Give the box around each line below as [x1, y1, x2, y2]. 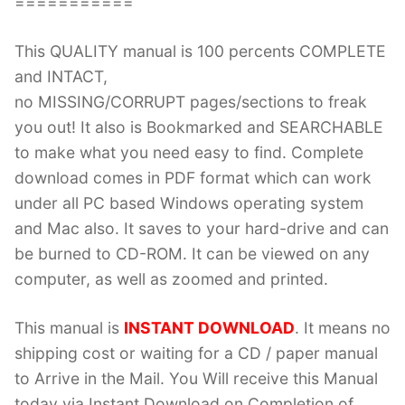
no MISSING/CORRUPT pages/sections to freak [14, 92, 367, 112]
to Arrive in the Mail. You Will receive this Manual [14, 369, 378, 389]
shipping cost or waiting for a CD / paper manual [14, 344, 378, 363]
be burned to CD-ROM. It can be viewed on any [14, 244, 370, 264]
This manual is [14, 318, 124, 338]
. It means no [295, 318, 391, 338]
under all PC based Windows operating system [14, 193, 363, 213]
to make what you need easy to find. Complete [14, 143, 363, 163]
